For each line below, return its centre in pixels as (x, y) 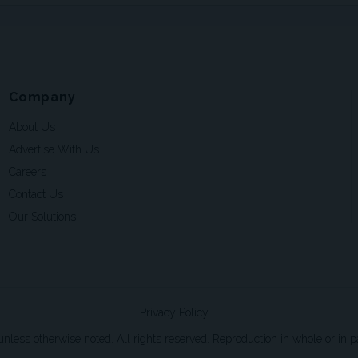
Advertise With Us (54, 150)
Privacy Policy (174, 313)
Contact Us (36, 195)
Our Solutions (42, 217)
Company (42, 97)
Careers (28, 172)
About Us (32, 127)
